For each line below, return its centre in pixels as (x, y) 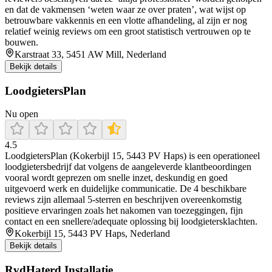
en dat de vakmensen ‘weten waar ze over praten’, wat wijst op (125, 10)
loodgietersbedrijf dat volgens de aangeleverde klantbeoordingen (128, 167)
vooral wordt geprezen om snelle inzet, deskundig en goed (116, 178)
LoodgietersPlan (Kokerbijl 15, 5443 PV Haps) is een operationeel (132, 156)
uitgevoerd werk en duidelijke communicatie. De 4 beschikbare (126, 189)
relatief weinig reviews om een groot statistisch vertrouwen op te (128, 32)
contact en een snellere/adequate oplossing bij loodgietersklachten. (131, 222)
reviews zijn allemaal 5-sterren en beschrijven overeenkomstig (123, 200)
